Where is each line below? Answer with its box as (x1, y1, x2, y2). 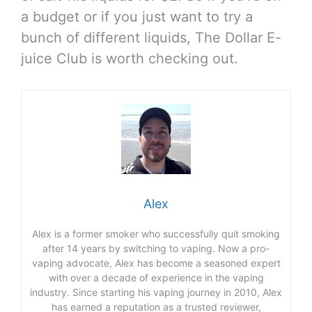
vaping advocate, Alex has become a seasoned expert (31, 256, 281, 269)
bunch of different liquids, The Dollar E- (21, 29, 281, 46)
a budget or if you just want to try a (21, 8, 253, 25)
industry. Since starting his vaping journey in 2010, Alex (30, 286, 282, 298)
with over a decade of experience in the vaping (48, 271, 264, 283)
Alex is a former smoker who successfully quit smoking (32, 227, 280, 240)
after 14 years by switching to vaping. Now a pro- (42, 242, 270, 254)
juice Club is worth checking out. (21, 49, 238, 67)
